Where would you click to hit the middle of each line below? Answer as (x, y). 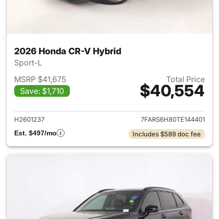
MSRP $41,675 (40, 79)
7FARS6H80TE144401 (173, 119)
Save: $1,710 (42, 91)
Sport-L (29, 63)
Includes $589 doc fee (167, 134)
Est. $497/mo (35, 133)
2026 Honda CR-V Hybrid (68, 51)
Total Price (186, 79)
